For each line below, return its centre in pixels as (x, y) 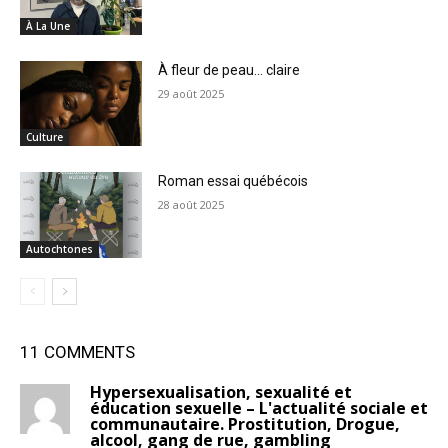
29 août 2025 (191, 93)
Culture (44, 137)
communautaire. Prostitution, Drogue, (245, 423)
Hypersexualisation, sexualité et (221, 391)
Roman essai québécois (233, 181)
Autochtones (59, 248)
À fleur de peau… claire (229, 69)
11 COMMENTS (77, 351)
